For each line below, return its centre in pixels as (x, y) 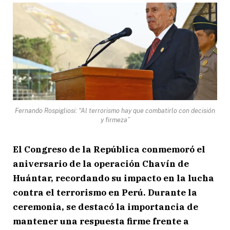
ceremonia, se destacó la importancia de (106, 207)
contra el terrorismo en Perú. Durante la (105, 192)
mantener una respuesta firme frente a (101, 221)
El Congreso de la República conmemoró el (109, 149)
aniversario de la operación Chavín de (101, 164)
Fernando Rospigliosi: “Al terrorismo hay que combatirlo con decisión (115, 110)
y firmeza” (115, 120)
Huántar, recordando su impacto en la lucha (113, 178)
